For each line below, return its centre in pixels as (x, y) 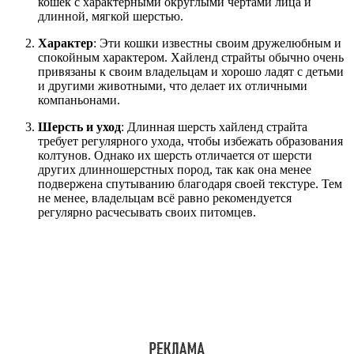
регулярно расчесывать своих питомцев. (147, 212)
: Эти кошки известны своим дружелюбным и (217, 43)
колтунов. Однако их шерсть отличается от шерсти (175, 155)
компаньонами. (79, 100)
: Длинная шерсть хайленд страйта (214, 126)
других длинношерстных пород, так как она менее (175, 169)
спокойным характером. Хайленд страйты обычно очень (191, 57)
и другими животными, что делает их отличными (173, 85)
